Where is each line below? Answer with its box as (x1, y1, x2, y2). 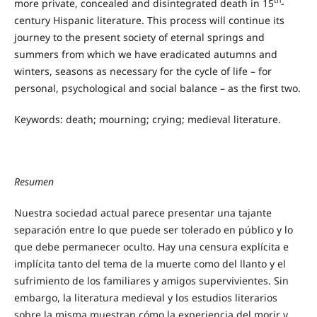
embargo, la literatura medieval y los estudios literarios (13, 290, 277, 304)
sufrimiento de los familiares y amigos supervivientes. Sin (13, 273, 289, 287)
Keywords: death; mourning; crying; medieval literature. (13, 112, 281, 126)
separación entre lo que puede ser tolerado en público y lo (13, 222, 293, 236)
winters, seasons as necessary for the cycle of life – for (13, 64, 272, 78)
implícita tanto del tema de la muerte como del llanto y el (13, 256, 286, 270)
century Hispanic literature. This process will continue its (13, 13, 284, 27)
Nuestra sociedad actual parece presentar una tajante (13, 205, 272, 219)
